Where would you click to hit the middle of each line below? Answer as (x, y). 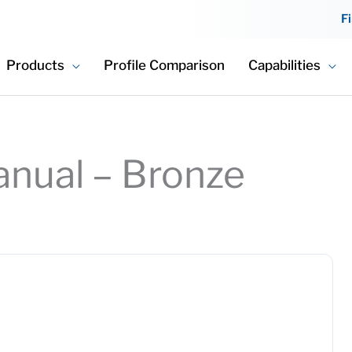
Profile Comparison (164, 65)
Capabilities (284, 65)
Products (35, 65)
